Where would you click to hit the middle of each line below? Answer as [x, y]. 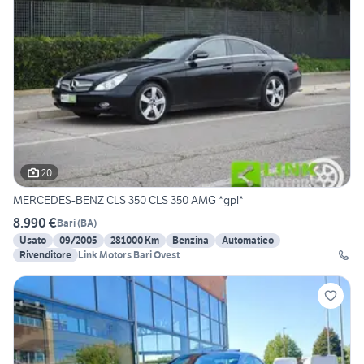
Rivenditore [45, 255]
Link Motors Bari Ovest [129, 255]
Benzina [191, 240]
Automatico [248, 240]
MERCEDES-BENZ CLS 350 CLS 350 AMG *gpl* [128, 200]
